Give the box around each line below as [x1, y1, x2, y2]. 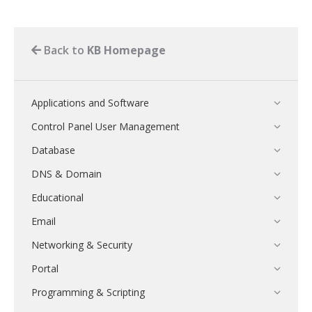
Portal [31, 262, 58, 275]
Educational [31, 191, 84, 204]
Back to [41, 42, 87, 58]
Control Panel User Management [31, 120, 180, 133]
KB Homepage [87, 42, 166, 58]
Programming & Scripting [31, 286, 145, 299]
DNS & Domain [31, 167, 102, 180]
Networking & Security [31, 238, 132, 251]
